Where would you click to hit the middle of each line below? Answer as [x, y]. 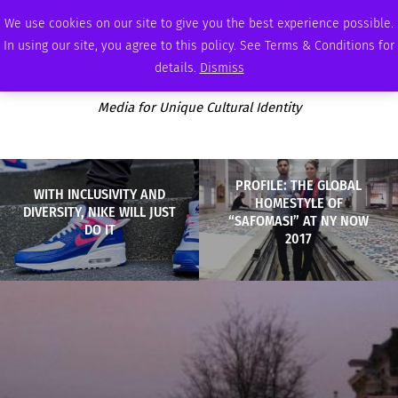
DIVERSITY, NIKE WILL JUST [99, 211]
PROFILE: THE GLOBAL [298, 185]
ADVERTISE [322, 16]
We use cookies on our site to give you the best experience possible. [199, 24]
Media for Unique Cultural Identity [199, 107]
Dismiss [222, 68]
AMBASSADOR [166, 16]
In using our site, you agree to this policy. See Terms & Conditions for [199, 46]
